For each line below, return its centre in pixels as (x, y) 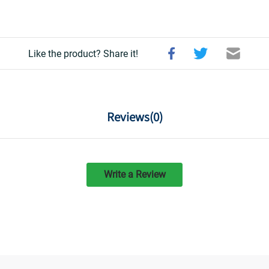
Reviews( (130, 117)
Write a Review (134, 174)
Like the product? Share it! (83, 53)
